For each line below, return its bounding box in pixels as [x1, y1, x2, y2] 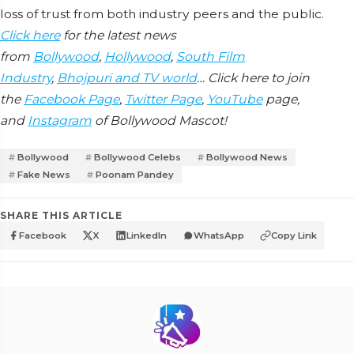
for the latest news [60, 27, 176, 43]
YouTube [207, 91, 262, 107]
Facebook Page [24, 91, 119, 107]
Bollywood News [206, 151, 288, 163]
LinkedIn [126, 229, 167, 241]
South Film [176, 48, 245, 64]
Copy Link [271, 229, 317, 241]
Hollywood [104, 48, 171, 64]
